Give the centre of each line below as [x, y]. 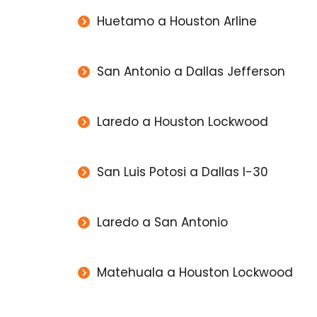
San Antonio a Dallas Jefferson [191, 72]
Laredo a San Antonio [162, 223]
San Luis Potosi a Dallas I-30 [182, 172]
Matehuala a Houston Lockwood [195, 273]
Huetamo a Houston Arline [177, 22]
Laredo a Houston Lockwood [182, 122]
